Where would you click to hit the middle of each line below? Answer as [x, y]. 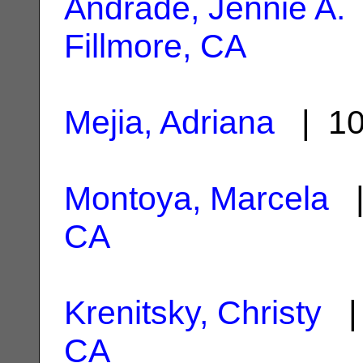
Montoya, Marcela [196, 198]
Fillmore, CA [155, 46]
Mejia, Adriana [169, 122]
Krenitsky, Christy [193, 312]
